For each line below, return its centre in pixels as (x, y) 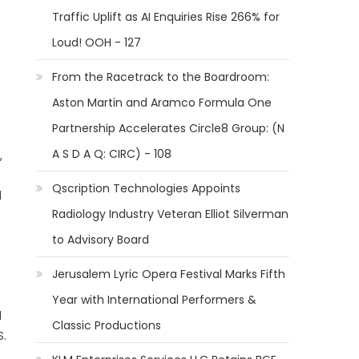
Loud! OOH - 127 (97, 42)
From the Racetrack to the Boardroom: (161, 77)
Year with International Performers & (155, 300)
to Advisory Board (101, 240)
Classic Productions (107, 325)
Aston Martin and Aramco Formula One (162, 103)
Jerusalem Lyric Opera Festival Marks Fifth (169, 274)
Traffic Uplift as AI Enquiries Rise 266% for (166, 17)
